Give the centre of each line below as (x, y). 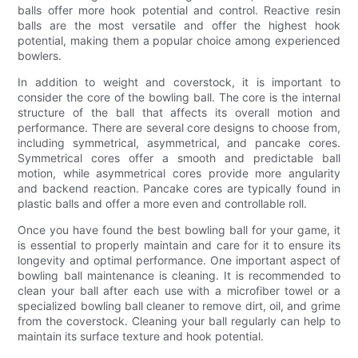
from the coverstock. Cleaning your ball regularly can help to (179, 321)
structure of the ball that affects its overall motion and (179, 113)
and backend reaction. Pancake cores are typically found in (179, 189)
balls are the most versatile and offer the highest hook (179, 26)
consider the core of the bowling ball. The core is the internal (179, 97)
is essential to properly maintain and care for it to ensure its (179, 245)
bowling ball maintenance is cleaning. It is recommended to (179, 276)
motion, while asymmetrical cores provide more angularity (179, 173)
